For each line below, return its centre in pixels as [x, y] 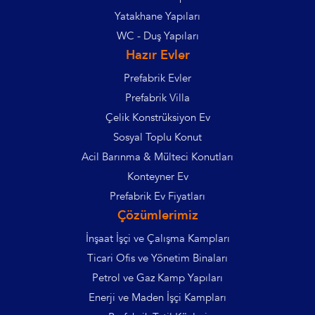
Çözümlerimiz [157, 215]
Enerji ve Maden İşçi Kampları [157, 297]
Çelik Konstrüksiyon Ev [157, 117]
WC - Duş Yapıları [157, 36]
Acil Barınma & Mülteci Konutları [157, 156]
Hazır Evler [157, 55]
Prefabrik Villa [157, 97]
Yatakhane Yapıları [157, 16]
